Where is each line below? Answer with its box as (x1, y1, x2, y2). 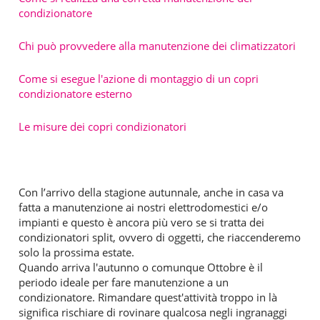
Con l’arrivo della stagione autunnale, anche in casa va (19, 184, 284, 199)
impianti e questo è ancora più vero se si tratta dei (19, 214, 264, 229)
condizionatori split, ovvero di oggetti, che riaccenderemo (19, 229, 301, 244)
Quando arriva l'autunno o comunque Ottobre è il (19, 259, 263, 274)
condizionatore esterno (19, 86, 132, 101)
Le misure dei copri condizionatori (19, 119, 186, 134)
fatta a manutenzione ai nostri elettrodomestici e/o (19, 199, 268, 214)
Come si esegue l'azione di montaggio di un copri (19, 71, 259, 86)
